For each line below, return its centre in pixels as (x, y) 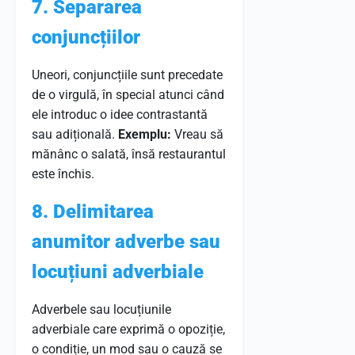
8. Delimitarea (93, 212)
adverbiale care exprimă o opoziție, (128, 329)
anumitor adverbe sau (126, 242)
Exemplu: (145, 134)
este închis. (63, 174)
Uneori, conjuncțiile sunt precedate (127, 75)
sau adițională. (75, 134)
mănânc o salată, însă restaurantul (129, 154)
